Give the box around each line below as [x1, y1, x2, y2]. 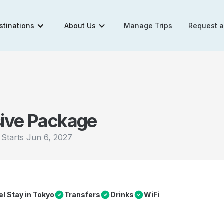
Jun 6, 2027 [26, 132, 72, 142]
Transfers [64, 190, 100, 199]
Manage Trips [124, 21, 173, 30]
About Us [64, 21, 96, 30]
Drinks [110, 190, 134, 199]
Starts [1, 132, 26, 142]
